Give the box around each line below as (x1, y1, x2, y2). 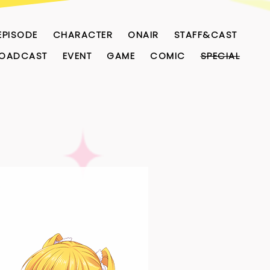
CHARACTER (52, 28, 113, 41)
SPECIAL (200, 49, 240, 62)
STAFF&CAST (174, 28, 237, 41)
